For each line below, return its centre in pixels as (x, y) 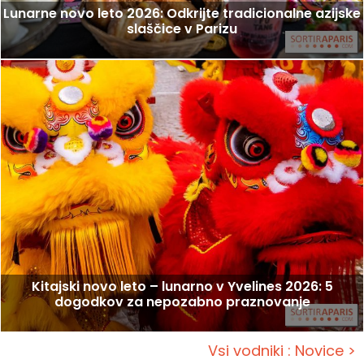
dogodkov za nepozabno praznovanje (182, 302)
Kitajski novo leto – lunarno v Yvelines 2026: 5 (182, 287)
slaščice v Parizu (182, 28)
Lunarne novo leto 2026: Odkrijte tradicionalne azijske (182, 13)
